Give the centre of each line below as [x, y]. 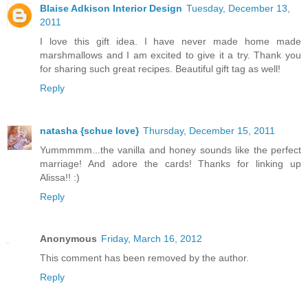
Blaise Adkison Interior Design [111, 8]
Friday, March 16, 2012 [152, 239]
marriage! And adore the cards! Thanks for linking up [170, 163]
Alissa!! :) [60, 177]
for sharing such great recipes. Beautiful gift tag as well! [160, 68]
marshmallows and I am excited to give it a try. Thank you [170, 55]
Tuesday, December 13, [238, 8]
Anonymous [68, 239]
